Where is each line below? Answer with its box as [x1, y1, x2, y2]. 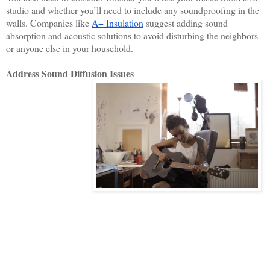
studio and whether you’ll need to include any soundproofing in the [6, 4, 259, 17]
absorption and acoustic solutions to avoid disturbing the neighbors [6, 29, 258, 42]
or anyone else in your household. [6, 42, 136, 55]
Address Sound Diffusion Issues [6, 66, 134, 81]
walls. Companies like [6, 16, 92, 30]
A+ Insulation [92, 16, 143, 30]
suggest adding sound [143, 16, 228, 30]
